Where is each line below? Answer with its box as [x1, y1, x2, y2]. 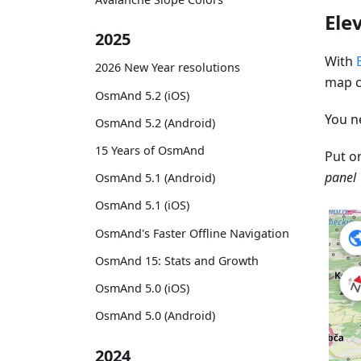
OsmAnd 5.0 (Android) [95, 308, 215, 324]
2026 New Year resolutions [95, 60, 240, 76]
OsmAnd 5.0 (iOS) [95, 280, 189, 296]
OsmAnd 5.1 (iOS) [95, 197, 189, 214]
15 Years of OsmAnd [95, 142, 205, 158]
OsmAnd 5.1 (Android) [95, 170, 215, 186]
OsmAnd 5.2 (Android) [95, 114, 215, 131]
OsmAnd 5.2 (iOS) [95, 87, 189, 103]
